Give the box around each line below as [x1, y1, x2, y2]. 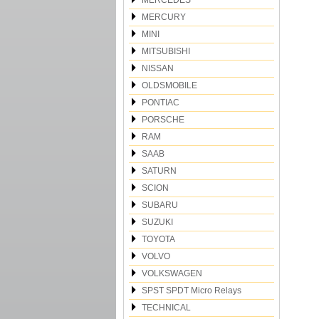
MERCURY [142, 12, 186, 22]
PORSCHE [142, 115, 184, 125]
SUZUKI [142, 217, 173, 227]
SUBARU [142, 200, 178, 210]
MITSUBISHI [142, 46, 190, 56]
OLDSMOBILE [142, 80, 197, 90]
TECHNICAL [142, 303, 191, 313]
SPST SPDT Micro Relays [142, 286, 241, 296]
